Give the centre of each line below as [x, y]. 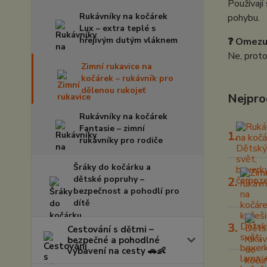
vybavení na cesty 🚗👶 [117, 251]
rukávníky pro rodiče [121, 140]
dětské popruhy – [109, 179]
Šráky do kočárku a [112, 167]
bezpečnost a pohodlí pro [126, 191]
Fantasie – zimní [112, 128]
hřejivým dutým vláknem [128, 40]
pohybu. [243, 18]
